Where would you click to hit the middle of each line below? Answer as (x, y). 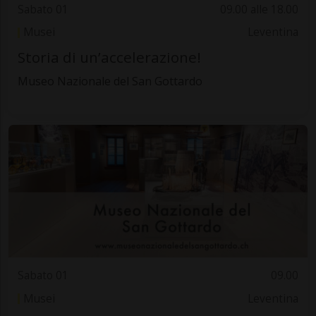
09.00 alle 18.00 (260, 10)
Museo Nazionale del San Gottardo (110, 81)
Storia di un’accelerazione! (109, 57)
